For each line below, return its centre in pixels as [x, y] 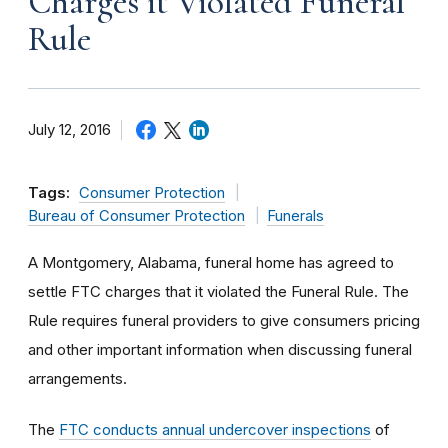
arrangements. [77, 378]
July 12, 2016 [69, 129]
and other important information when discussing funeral [220, 349]
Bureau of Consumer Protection [136, 215]
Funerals [295, 215]
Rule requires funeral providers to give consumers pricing [224, 320]
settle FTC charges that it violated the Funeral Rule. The [218, 291]
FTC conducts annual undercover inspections [215, 429]
